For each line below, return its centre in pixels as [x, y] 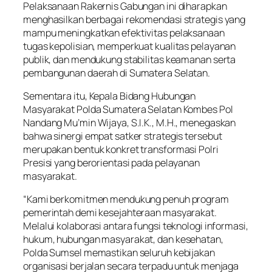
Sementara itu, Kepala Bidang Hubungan [110, 96]
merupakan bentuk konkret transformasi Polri [121, 150]
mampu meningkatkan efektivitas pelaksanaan [124, 32]
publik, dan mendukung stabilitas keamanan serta [130, 59]
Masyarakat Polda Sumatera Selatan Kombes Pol [128, 110]
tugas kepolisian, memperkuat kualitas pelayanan [130, 46]
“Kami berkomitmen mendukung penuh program [126, 199]
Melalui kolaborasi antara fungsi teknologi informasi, [136, 226]
